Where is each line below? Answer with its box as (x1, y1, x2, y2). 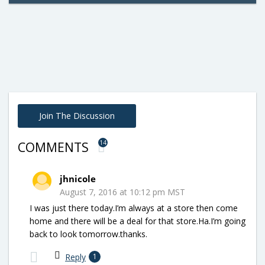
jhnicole (60, 172, 96, 185)
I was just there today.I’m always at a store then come (30, 202, 238, 214)
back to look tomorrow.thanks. (30, 228, 147, 240)
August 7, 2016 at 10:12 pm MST (60, 186, 185, 198)
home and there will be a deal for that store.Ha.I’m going (30, 215, 245, 227)
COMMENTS (18, 138, 92, 156)
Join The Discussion (39, 109, 115, 121)
